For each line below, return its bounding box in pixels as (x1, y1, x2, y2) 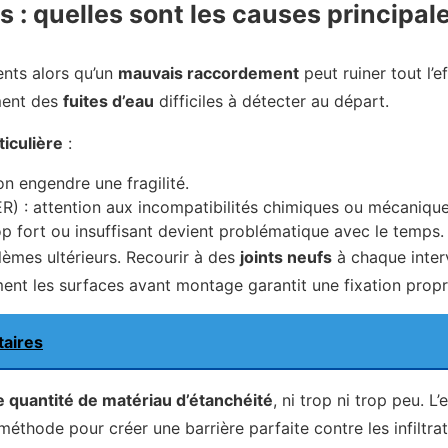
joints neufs (240, 247, 332, 268)
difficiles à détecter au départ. (154, 90, 389, 111)
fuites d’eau (63, 90, 154, 111)
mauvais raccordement (118, 62, 299, 83)
